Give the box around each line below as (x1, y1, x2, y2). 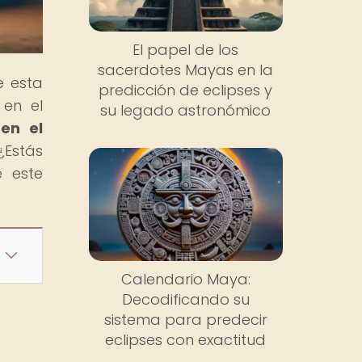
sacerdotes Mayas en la (98, 60, 274, 81)
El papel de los (133, 40, 239, 61)
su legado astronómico (100, 100, 271, 121)
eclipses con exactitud (105, 329, 267, 350)
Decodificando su (121, 288, 250, 309)
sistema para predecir (103, 309, 267, 330)
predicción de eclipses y (99, 80, 273, 101)
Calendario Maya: (120, 268, 250, 289)
